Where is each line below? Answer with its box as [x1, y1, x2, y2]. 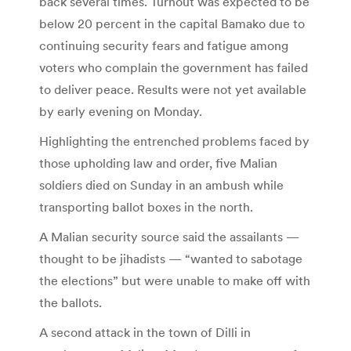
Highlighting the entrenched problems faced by [39, 133, 309, 150]
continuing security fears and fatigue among [39, 38, 288, 54]
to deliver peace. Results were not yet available [39, 81, 306, 98]
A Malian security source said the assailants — [39, 229, 299, 245]
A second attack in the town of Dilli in [39, 324, 251, 341]
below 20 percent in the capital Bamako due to [39, 16, 305, 32]
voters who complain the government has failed [39, 60, 308, 76]
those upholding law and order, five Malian [39, 155, 277, 172]
